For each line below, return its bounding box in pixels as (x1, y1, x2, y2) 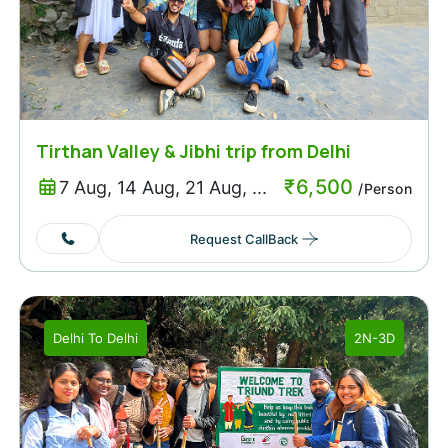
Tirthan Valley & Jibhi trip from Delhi (36, 138, 351, 163)
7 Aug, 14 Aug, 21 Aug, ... (58, 177, 267, 199)
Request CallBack (189, 230, 298, 247)
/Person (353, 179, 412, 197)
